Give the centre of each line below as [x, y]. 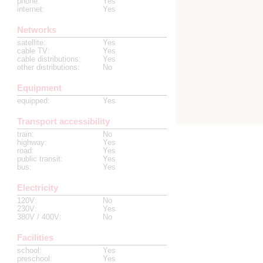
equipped [32, 100]
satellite [30, 42]
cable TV [32, 50]
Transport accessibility [63, 121]
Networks [37, 30]
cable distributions [48, 59]
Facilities [35, 237]
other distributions [47, 67]
